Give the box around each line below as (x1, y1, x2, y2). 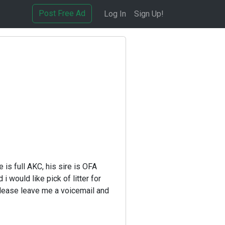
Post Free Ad (39, 9, 85, 18)
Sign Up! (134, 9, 164, 19)
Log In (104, 9, 126, 19)
